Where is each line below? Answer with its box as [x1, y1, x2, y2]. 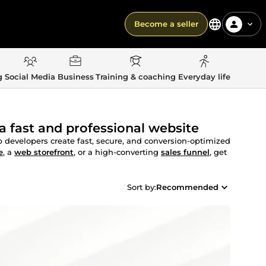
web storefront [14, 147, 74, 157]
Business [57, 72, 94, 81]
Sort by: [127, 182, 156, 192]
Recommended [156, 182, 218, 192]
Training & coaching [96, 72, 176, 81]
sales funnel [161, 147, 210, 157]
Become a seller [134, 19, 198, 28]
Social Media [5, 72, 55, 81]
